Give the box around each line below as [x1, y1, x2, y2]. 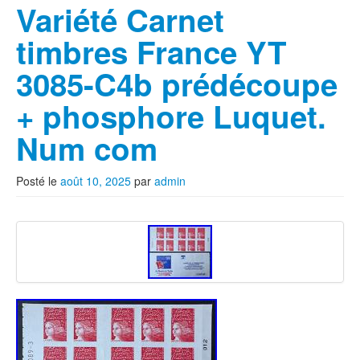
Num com [16, 126, 157, 170]
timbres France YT [16, 30, 287, 74]
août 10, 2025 [60, 173, 131, 189]
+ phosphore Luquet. [16, 94, 326, 138]
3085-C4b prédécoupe [16, 62, 337, 106]
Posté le [16, 173, 60, 189]
